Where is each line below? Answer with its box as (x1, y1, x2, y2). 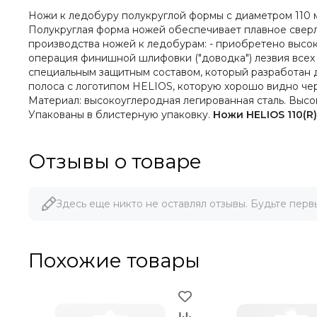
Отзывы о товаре (28, 149, 202, 173)
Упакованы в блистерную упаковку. (28, 108, 213, 121)
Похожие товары (28, 248, 200, 272)
